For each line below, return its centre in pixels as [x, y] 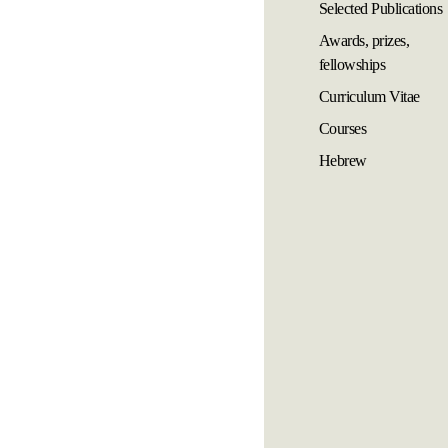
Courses [342, 128]
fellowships [352, 64]
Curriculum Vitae [369, 96]
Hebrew [342, 160]
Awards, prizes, [364, 40]
